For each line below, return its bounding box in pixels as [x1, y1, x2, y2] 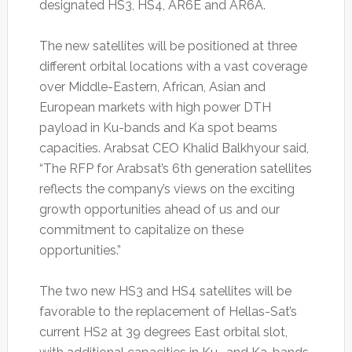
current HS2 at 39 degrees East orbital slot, [38, 324, 288, 339]
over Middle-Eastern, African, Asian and [38, 79, 266, 94]
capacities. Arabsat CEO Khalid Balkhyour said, [38, 141, 309, 156]
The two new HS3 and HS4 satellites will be [38, 284, 291, 299]
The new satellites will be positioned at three [38, 38, 297, 53]
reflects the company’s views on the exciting [38, 181, 295, 196]
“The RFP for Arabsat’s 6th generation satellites [38, 161, 312, 176]
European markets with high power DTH [38, 100, 271, 115]
